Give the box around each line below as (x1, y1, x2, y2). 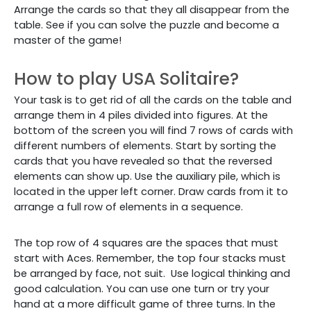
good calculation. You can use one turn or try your (14, 282, 269, 296)
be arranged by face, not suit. (14, 267, 165, 280)
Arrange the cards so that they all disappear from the (14, 3, 289, 17)
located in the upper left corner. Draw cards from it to (14, 185, 288, 199)
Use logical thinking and (171, 267, 290, 280)
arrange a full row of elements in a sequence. (14, 200, 243, 214)
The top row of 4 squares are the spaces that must (14, 236, 278, 250)
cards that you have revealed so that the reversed (14, 154, 272, 168)
